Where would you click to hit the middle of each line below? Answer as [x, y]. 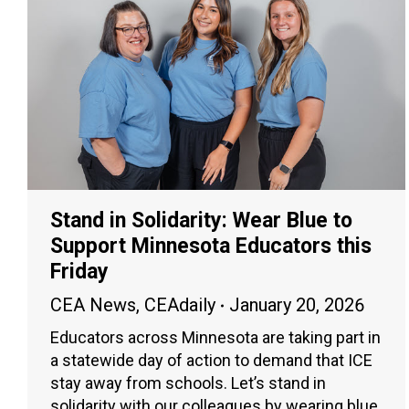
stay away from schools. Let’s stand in [188, 383]
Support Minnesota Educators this [211, 246]
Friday [79, 272]
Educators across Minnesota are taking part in [215, 338]
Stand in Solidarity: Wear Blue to [201, 221]
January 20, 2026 [297, 305]
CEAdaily [180, 305]
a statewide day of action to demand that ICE [211, 361]
